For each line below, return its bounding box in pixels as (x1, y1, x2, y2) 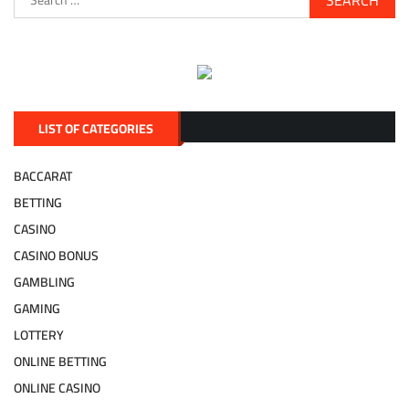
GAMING (14, 297, 60, 321)
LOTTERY (14, 323, 64, 348)
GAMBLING (14, 270, 75, 295)
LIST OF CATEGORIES (38, 117, 153, 142)
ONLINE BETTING (14, 350, 107, 374)
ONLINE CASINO (14, 376, 100, 401)
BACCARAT (14, 164, 72, 189)
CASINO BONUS (14, 244, 99, 268)
